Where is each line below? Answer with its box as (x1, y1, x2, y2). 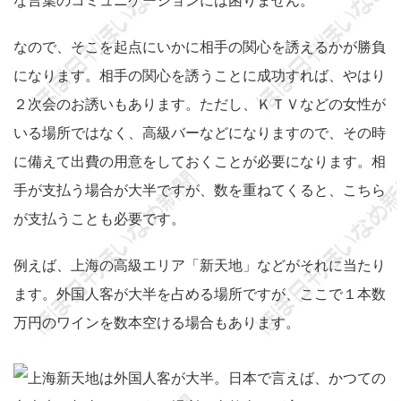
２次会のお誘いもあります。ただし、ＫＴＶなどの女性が (13, 95, 386, 113)
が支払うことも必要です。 (13, 209, 185, 227)
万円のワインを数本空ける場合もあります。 (13, 313, 300, 331)
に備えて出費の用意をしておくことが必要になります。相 (13, 152, 386, 170)
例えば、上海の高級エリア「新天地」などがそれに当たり (13, 256, 386, 274)
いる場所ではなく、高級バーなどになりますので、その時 (13, 124, 386, 141)
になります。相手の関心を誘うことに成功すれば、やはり (13, 66, 386, 84)
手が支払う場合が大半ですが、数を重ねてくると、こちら (13, 181, 386, 199)
